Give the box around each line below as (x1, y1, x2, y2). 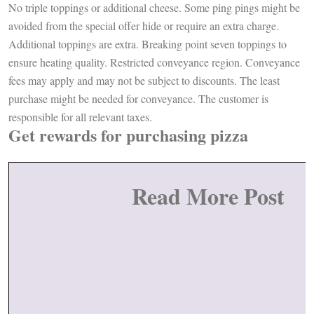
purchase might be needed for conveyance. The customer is (8, 91, 268, 107)
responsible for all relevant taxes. (8, 109, 156, 125)
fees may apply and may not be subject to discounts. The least (8, 73, 280, 88)
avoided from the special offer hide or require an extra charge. (8, 18, 279, 34)
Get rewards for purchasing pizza (8, 123, 254, 148)
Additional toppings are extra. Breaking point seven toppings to (8, 36, 287, 52)
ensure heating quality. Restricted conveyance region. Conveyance (8, 55, 300, 70)
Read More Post (131, 179, 285, 213)
